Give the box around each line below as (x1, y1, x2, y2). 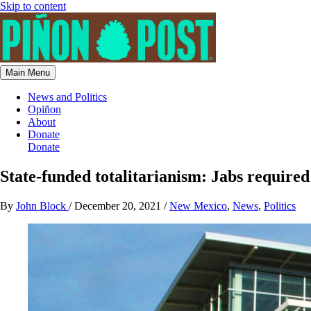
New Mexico (169, 199, 227, 212)
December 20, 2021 (74, 199, 164, 212)
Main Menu (6, 67, 50, 78)
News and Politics (28, 91, 107, 103)
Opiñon (28, 103, 61, 115)
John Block (16, 199, 69, 212)
